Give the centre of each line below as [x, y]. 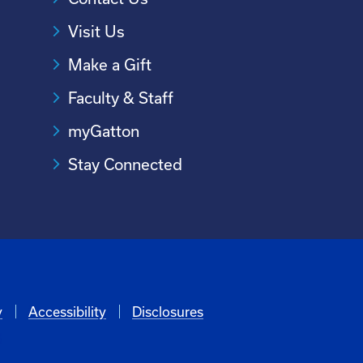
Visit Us [96, 32]
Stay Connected [125, 164]
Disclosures [167, 311]
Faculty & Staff [120, 98]
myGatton [103, 131]
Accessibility [67, 311]
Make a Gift [109, 65]
